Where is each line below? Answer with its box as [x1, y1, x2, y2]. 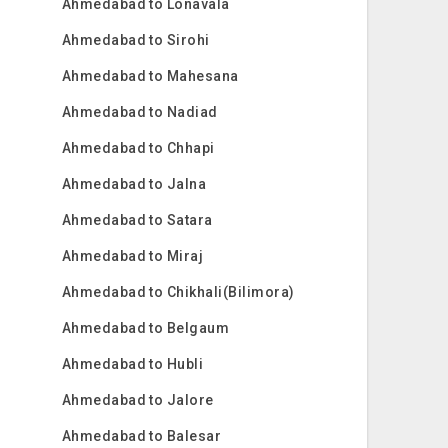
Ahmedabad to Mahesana [61, 68, 239, 84]
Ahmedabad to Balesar [61, 428, 222, 444]
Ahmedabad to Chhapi [61, 140, 215, 156]
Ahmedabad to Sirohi [61, 32, 210, 48]
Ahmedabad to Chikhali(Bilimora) [61, 284, 295, 300]
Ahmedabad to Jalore [61, 392, 214, 408]
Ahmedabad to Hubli [61, 356, 204, 372]
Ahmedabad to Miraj [61, 248, 204, 264]
